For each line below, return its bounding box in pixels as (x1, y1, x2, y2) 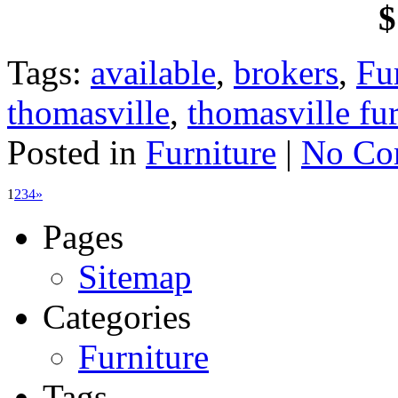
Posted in (7, 132, 146, 171)
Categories (43, 297, 191, 336)
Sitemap (78, 257, 192, 296)
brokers (234, 52, 338, 92)
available (91, 52, 216, 92)
